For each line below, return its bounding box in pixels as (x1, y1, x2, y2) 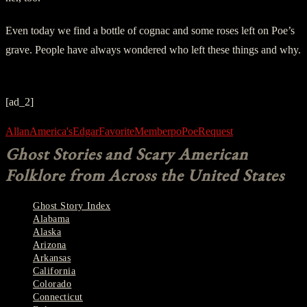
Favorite (99, 125, 134, 137)
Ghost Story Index (33, 200, 111, 211)
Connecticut (33, 291, 83, 302)
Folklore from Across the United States (5, 164, 284, 186)
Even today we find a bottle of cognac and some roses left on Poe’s (5, 24, 295, 36)
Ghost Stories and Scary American (5, 143, 248, 164)
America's (29, 125, 73, 137)
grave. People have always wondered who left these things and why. (5, 43, 301, 56)
